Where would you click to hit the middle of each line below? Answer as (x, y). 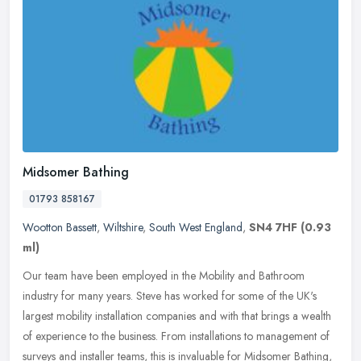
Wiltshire (123, 227)
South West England (196, 227)
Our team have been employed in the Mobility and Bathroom (164, 275)
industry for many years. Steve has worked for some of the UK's (170, 295)
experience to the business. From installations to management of (183, 336)
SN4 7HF (273, 227)
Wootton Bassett (60, 227)
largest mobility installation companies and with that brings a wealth (177, 315)
